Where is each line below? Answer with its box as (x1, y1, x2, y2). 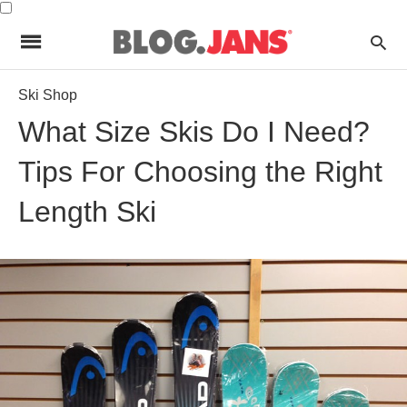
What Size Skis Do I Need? (18, 115, 370, 148)
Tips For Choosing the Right (18, 155, 382, 188)
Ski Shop (18, 87, 77, 103)
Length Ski (18, 195, 156, 228)
